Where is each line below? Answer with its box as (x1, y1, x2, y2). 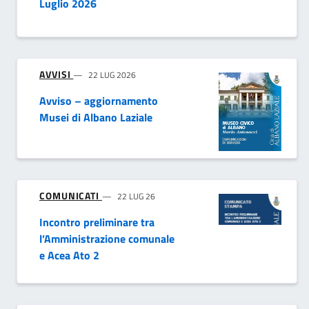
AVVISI (39, 67, 74, 82)
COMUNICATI (39, 188, 102, 203)
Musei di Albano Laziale (39, 109, 152, 126)
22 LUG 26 (117, 190, 155, 203)
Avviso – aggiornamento (39, 92, 158, 110)
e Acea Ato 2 (39, 247, 99, 264)
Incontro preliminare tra (39, 214, 154, 231)
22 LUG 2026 (88, 68, 137, 82)
